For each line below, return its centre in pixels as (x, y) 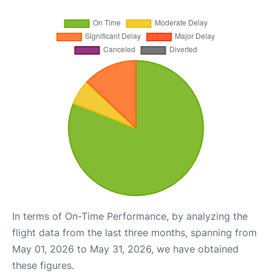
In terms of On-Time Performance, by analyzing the (130, 216)
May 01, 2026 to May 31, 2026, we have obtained (125, 249)
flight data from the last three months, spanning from (134, 233)
